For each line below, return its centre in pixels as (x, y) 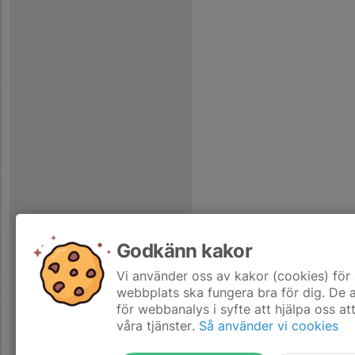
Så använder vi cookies (269, 326)
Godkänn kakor (185, 251)
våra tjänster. (156, 326)
